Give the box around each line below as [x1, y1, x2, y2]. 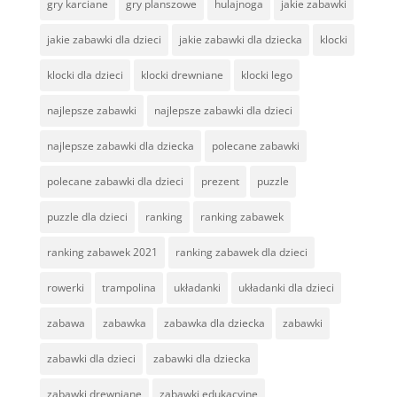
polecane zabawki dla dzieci [46, 173, 183, 189]
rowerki [46, 279, 84, 295]
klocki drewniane [140, 66, 223, 82]
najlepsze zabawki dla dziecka [46, 137, 194, 153]
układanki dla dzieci [237, 279, 334, 295]
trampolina [101, 279, 156, 295]
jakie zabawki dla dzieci [46, 31, 161, 47]
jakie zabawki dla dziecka [178, 31, 302, 47]
